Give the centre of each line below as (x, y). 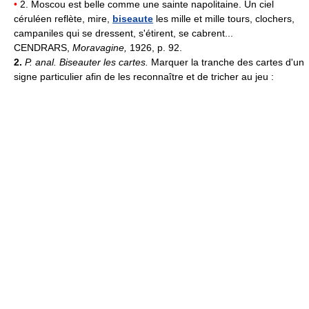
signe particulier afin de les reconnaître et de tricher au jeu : (144, 76)
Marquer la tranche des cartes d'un (228, 62)
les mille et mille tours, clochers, (224, 18)
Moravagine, (101, 47)
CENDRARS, (43, 47)
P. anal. (42, 62)
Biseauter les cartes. (105, 62)
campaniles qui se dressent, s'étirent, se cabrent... (123, 33)
